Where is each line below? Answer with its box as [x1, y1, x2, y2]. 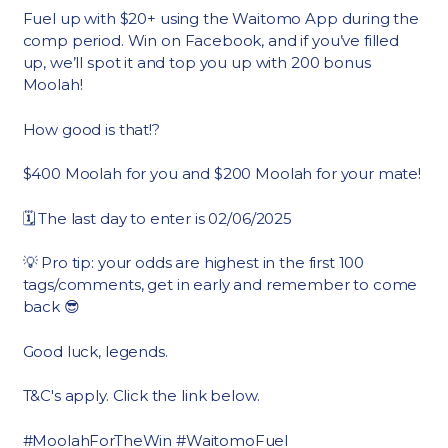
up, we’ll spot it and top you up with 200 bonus [22, 53, 371, 72]
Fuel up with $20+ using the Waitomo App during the [22, 9, 420, 28]
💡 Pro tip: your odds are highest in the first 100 [22, 253, 365, 272]
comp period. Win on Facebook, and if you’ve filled [22, 31, 400, 50]
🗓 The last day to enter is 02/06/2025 [22, 208, 292, 228]
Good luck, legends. [22, 341, 168, 361]
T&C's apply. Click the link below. [22, 386, 264, 405]
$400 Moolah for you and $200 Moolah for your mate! [22, 164, 421, 183]
